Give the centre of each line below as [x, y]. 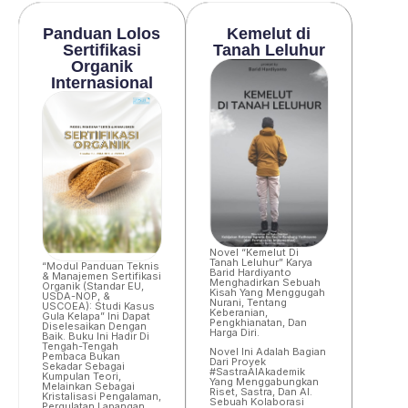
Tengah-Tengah [80, 346]
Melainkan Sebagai [88, 386]
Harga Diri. [234, 332]
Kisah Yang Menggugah [267, 292]
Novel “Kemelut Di [254, 252]
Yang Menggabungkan [264, 381]
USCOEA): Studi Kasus [98, 306]
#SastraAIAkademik [257, 371]
